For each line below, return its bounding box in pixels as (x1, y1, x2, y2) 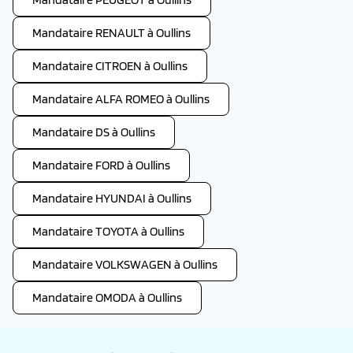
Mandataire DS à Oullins (32, 124, 155, 139)
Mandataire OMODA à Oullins (32, 290, 182, 305)
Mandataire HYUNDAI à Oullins (32, 191, 191, 206)
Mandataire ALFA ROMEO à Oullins (32, 91, 210, 106)
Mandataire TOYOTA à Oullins (32, 224, 184, 239)
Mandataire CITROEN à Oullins (32, 58, 188, 73)
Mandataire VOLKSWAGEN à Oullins (32, 257, 217, 272)
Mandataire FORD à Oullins (32, 158, 170, 173)
